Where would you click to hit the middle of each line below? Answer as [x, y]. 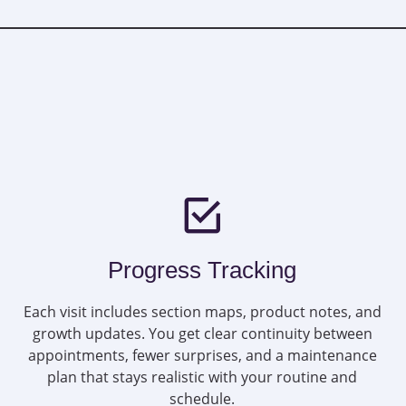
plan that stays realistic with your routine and [203, 377]
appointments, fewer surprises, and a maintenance [202, 356]
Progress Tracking [203, 271]
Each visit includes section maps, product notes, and [202, 312]
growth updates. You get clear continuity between [202, 334]
